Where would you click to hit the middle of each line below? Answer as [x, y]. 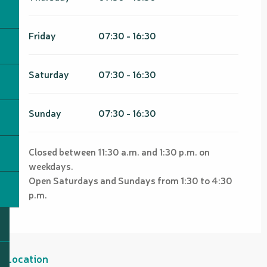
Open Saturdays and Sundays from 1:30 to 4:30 [131, 180]
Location [27, 258]
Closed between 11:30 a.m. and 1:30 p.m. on [119, 151]
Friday [42, 35]
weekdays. [51, 165]
